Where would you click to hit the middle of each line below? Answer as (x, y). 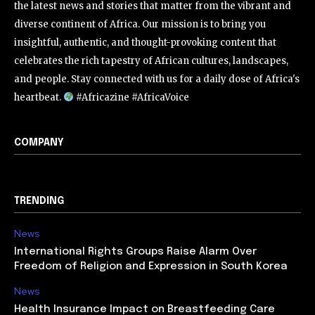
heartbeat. (39, 98)
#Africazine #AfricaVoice (131, 98)
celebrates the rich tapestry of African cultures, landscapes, (151, 61)
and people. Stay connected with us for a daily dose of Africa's (157, 79)
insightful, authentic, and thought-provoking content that (145, 43)
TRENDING (39, 201)
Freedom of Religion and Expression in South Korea (151, 267)
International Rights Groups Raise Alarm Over (135, 252)
